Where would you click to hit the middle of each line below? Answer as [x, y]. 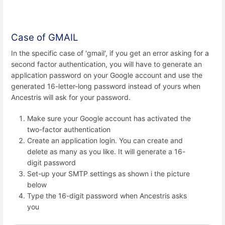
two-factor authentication [69, 129]
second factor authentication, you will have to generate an [106, 64]
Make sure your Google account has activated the [109, 118]
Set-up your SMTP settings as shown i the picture [108, 173]
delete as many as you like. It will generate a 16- [106, 151]
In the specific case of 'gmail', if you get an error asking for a [110, 53]
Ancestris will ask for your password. [71, 97]
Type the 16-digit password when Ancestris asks [107, 195]
